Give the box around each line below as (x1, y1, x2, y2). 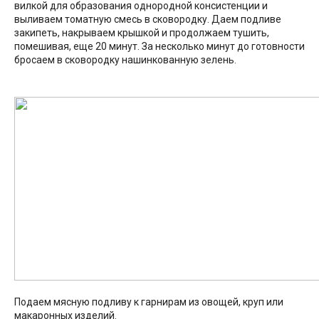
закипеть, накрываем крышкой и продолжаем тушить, (14, 27, 269, 39)
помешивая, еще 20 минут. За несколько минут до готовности (14, 41, 305, 53)
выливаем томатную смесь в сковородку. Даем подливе (14, 14, 281, 26)
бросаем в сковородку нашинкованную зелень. (14, 54, 236, 66)
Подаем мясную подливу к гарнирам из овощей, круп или (14, 296, 283, 308)
